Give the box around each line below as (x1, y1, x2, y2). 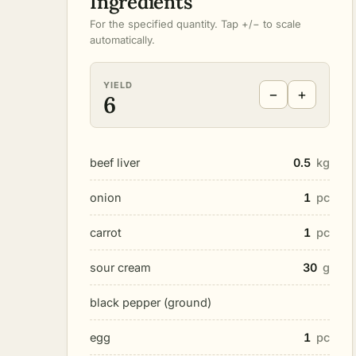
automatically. (90, 33, 155, 46)
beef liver (90, 155, 140, 169)
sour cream (90, 260, 151, 274)
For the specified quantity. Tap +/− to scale (90, 17, 301, 30)
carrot (90, 225, 122, 239)
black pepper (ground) (90, 295, 211, 309)
